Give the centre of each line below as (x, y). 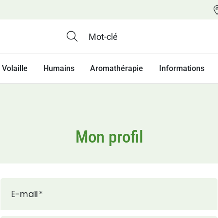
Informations (182, 69)
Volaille (15, 69)
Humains (59, 69)
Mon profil (109, 136)
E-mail (25, 194)
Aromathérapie (117, 69)
